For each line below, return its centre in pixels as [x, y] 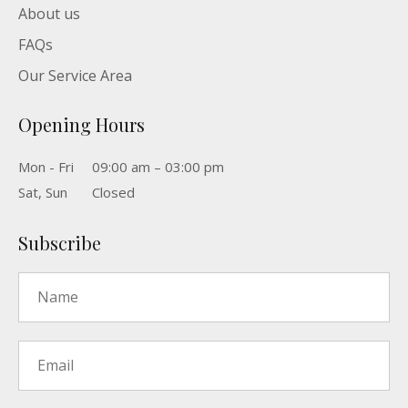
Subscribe [60, 242]
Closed [113, 192]
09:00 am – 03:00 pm [158, 166]
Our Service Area [75, 75]
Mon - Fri [46, 166]
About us [49, 13]
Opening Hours [82, 124]
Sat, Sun [43, 192]
